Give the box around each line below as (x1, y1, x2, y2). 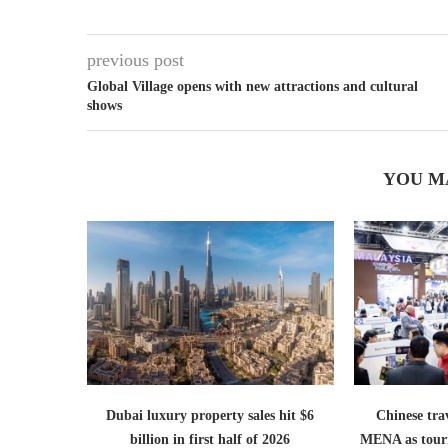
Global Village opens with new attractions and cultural (87, 78, 418, 94)
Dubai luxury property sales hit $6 (106, 408, 315, 424)
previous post (87, 49, 184, 70)
